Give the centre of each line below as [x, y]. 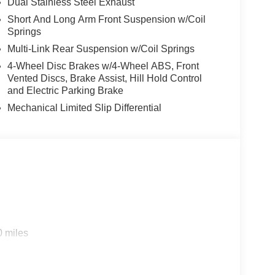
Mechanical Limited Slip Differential [84, 108]
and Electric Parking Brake [65, 91]
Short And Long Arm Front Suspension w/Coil [106, 20]
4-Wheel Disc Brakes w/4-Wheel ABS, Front [103, 66]
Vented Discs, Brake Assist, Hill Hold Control [104, 79]
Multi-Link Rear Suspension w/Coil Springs [101, 49]
